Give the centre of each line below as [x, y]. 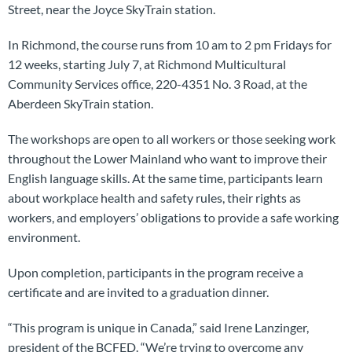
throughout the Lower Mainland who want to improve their [167, 158]
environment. [44, 236]
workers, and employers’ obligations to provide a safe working [173, 217]
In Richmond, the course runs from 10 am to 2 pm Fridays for [170, 44]
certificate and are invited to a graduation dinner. [138, 291]
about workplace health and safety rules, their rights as [154, 197]
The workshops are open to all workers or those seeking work [172, 138]
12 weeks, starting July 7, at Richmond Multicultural [147, 64]
